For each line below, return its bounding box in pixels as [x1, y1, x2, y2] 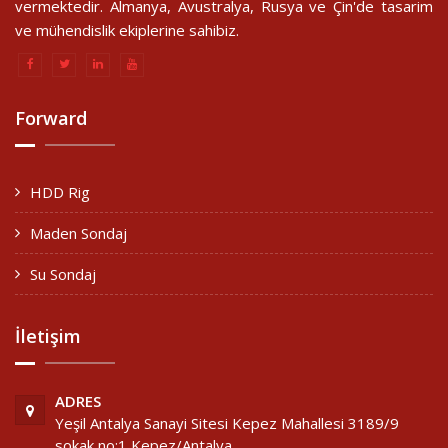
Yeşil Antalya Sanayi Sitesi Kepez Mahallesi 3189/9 [55, 412, 399, 433]
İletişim [15, 323, 81, 348]
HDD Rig [30, 181, 90, 202]
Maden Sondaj [30, 222, 127, 243]
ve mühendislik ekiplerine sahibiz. [15, 20, 239, 41]
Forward [15, 105, 87, 130]
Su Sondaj [30, 263, 96, 284]
